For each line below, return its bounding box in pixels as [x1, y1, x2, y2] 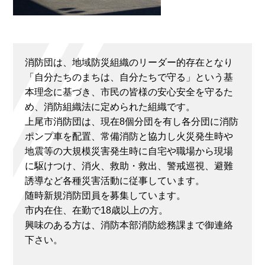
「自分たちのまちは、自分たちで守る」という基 [25, 72, 233, 82]
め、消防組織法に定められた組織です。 [25, 101, 195, 112]
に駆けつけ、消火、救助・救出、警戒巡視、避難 [25, 160, 233, 171]
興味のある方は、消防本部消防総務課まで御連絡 [25, 219, 233, 230]
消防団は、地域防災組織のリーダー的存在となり [25, 57, 233, 67]
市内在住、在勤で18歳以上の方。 [25, 205, 168, 215]
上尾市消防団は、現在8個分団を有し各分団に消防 [25, 116, 238, 127]
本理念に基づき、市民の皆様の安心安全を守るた [25, 86, 233, 97]
